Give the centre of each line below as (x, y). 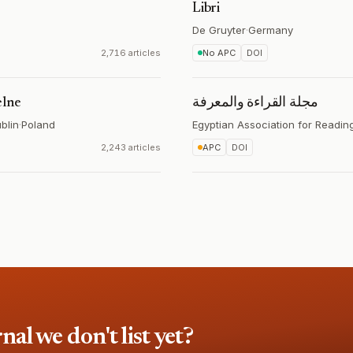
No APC (219, 53)
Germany (271, 30)
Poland (38, 124)
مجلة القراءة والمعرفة (256, 103)
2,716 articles (131, 53)
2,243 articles (131, 147)
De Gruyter (219, 30)
